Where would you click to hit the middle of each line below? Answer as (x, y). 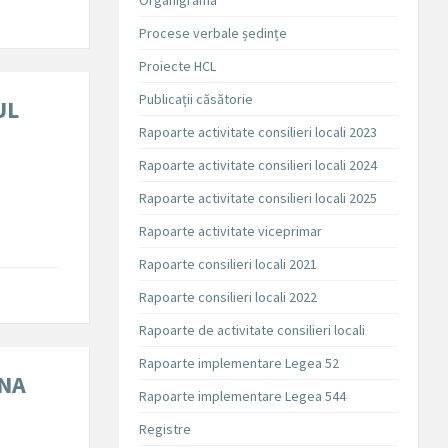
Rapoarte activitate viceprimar (231, 231)
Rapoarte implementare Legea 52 (239, 363)
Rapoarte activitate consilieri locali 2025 (258, 198)
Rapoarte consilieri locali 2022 (228, 297)
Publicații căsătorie (196, 99)
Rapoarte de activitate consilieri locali (252, 330)
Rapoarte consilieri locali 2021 (228, 264)
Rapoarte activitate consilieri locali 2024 (258, 165)
